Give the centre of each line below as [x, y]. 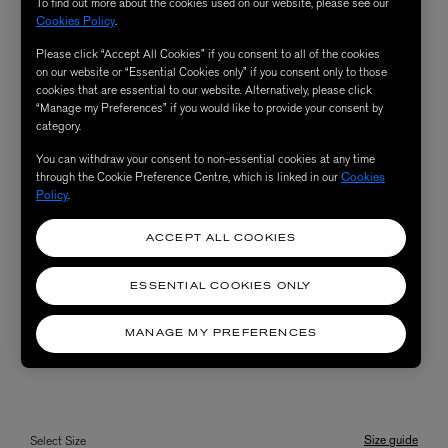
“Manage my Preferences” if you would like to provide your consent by [209, 107]
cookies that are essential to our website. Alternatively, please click [204, 89]
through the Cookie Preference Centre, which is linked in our [188, 176]
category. [58, 125]
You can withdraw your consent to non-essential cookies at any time [205, 158]
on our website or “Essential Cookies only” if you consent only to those [211, 71]
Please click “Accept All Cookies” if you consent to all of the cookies [208, 53]
